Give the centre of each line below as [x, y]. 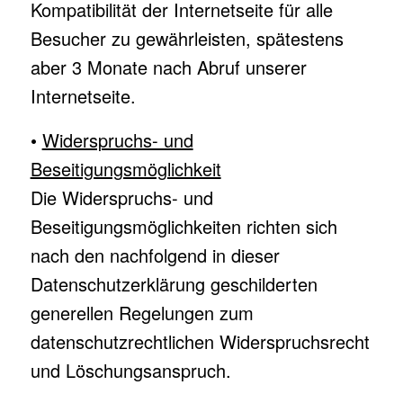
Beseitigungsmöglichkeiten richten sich [184, 226]
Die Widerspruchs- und [121, 197]
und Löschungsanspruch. [130, 370]
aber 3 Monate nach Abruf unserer [168, 67]
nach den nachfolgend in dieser [155, 255]
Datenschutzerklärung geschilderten [174, 284]
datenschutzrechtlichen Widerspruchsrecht [200, 341]
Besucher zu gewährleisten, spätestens [187, 38]
